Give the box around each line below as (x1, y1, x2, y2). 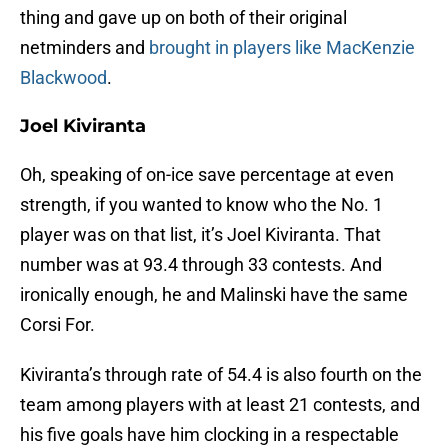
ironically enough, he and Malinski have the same (20, 284, 408, 306)
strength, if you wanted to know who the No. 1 (20, 194, 383, 216)
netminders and (20, 37, 149, 59)
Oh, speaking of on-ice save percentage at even (20, 164, 394, 186)
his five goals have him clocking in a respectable (20, 424, 399, 446)
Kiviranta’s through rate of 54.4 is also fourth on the (20, 364, 422, 386)
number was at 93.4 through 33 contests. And (20, 254, 382, 276)
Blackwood (20, 67, 107, 89)
